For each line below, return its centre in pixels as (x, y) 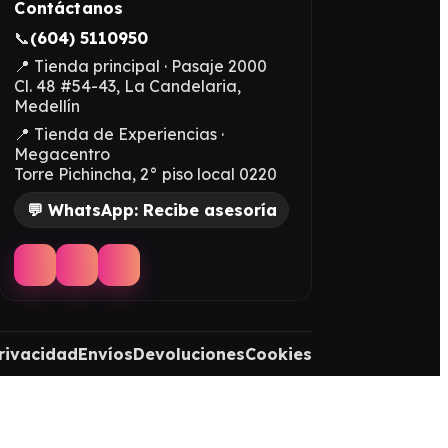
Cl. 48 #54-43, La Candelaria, (128, 85)
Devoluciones (189, 354)
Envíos (105, 354)
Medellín (47, 105)
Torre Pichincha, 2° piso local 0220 (146, 173)
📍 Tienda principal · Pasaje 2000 (141, 65)
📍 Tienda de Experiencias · (119, 133)
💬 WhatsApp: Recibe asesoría (151, 209)
